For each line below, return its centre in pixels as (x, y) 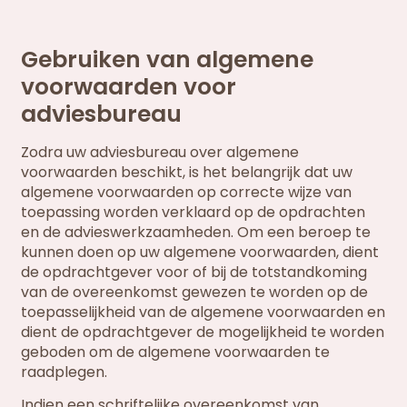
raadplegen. (65, 372)
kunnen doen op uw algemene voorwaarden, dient (200, 253)
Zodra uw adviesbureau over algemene (160, 153)
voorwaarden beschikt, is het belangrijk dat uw (187, 173)
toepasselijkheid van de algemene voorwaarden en (203, 313)
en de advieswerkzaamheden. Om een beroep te (196, 233)
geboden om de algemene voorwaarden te (176, 352)
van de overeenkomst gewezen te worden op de (195, 293)
